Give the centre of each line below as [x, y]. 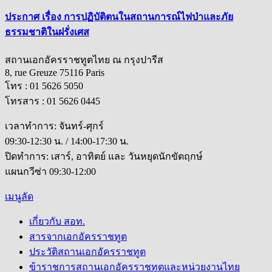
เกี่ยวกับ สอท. [57, 222]
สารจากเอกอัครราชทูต [78, 237]
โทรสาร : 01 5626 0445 [53, 101]
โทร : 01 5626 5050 [44, 86]
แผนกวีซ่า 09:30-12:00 [50, 172]
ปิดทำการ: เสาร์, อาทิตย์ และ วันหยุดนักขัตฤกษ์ [104, 157]
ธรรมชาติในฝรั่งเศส [47, 32]
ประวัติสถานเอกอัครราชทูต [87, 252]
